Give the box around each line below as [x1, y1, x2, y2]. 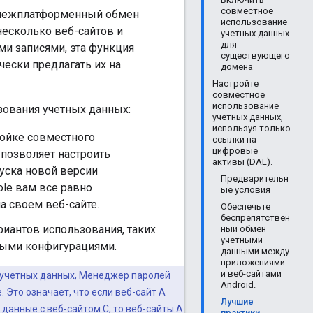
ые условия [221, 184, 270, 195]
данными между [221, 246, 289, 256]
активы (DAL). [212, 156, 272, 167]
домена [221, 61, 253, 72]
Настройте [212, 78, 259, 89]
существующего [221, 50, 290, 61]
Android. [221, 279, 256, 290]
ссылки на [212, 134, 256, 145]
